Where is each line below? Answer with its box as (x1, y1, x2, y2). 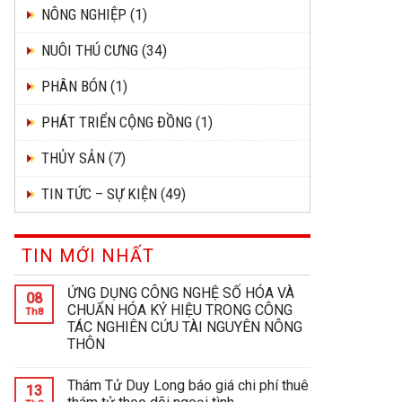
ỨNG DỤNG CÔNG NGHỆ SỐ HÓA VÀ (67, 284, 294, 302)
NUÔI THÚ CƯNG (41, 41, 138, 60)
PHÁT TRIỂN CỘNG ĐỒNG (41, 113, 192, 132)
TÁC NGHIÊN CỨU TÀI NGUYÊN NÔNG (67, 319, 302, 336)
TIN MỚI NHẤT (22, 245, 154, 267)
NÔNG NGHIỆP (41, 5, 127, 24)
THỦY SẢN (41, 149, 105, 168)
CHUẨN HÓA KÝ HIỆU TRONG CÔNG (67, 301, 293, 319)
